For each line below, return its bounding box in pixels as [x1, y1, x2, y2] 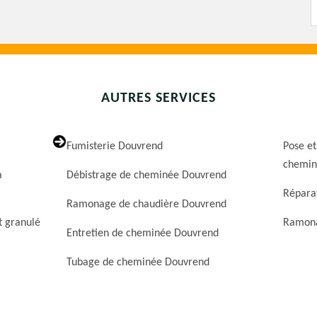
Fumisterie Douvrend [67, 141, 163, 153]
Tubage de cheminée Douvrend [67, 257, 210, 269]
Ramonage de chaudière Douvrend [67, 199, 227, 211]
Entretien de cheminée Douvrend [67, 228, 219, 240]
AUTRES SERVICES [101, 91, 216, 106]
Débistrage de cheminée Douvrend [67, 170, 227, 182]
